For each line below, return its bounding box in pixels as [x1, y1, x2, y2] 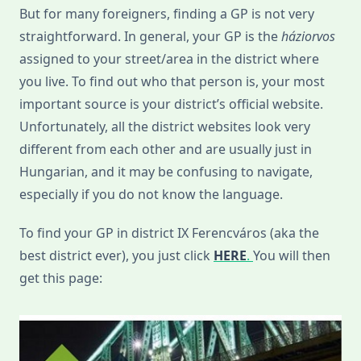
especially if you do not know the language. [19, 185, 286, 204]
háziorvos [281, 27, 335, 46]
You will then [253, 247, 330, 265]
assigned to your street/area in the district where [19, 50, 319, 68]
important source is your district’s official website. [19, 95, 323, 114]
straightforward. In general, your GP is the [19, 27, 281, 46]
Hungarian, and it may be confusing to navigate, [19, 163, 313, 181]
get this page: [19, 269, 102, 288]
